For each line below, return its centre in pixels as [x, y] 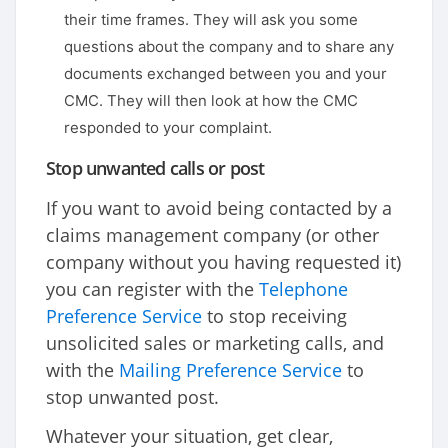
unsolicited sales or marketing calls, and [215, 343]
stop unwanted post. [132, 397]
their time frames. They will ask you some [211, 20]
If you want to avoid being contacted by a [219, 208]
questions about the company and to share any [229, 47]
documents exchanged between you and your [225, 74]
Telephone [303, 289]
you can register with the [152, 289]
